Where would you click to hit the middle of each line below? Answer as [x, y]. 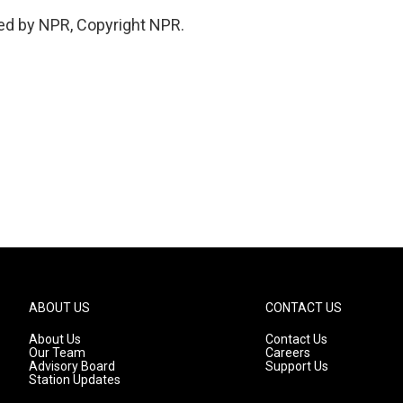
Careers [288, 353]
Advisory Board [72, 366]
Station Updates [75, 380]
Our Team [57, 353]
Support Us [297, 366]
